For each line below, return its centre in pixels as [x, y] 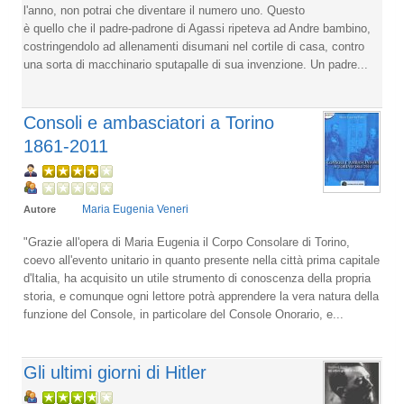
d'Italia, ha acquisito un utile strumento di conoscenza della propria [197, 278]
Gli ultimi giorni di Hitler [115, 372]
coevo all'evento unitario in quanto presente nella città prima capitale [202, 260]
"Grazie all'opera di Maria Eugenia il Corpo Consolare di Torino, [187, 242]
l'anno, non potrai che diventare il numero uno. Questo [164, 10]
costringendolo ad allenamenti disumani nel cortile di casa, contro [194, 46]
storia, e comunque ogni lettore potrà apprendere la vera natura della [201, 296]
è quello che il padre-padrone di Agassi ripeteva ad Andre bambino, [197, 28]
